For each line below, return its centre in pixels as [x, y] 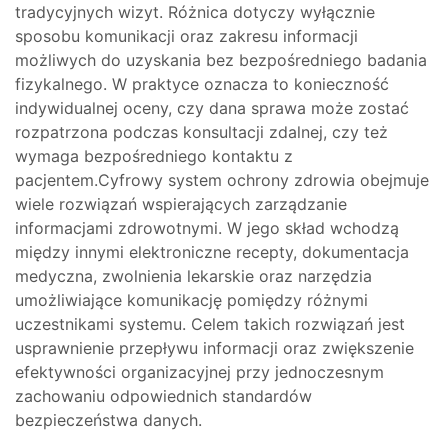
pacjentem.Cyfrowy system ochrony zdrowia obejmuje [222, 180]
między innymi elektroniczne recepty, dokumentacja [212, 252]
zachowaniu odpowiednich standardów [163, 396]
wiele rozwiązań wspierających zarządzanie [181, 204]
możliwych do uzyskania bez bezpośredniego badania [221, 60]
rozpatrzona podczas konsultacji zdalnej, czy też [201, 132]
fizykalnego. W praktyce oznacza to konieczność [202, 84]
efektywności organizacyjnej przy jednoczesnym [199, 372]
